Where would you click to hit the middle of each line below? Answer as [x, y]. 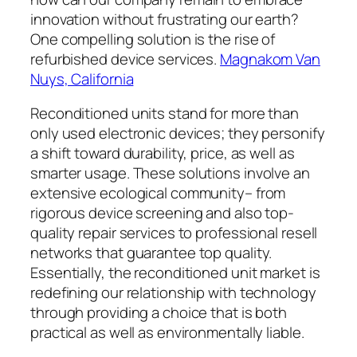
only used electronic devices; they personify [178, 133]
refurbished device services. [126, 59]
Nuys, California [82, 78]
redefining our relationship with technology [173, 293]
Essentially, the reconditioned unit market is [175, 273]
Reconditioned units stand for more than [165, 114]
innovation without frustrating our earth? [165, 19]
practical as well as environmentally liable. [167, 333]
